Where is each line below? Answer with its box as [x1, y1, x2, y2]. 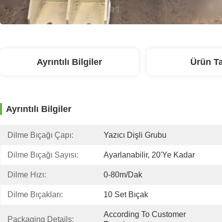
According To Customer [104, 210, 186, 219]
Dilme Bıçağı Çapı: [7, 131, 73, 139]
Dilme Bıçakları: [7, 190, 63, 199]
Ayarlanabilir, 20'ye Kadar [104, 151, 195, 159]
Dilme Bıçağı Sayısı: [7, 151, 78, 159]
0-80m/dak [104, 170, 142, 179]
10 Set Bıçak [104, 190, 148, 199]
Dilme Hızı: [7, 170, 46, 179]
